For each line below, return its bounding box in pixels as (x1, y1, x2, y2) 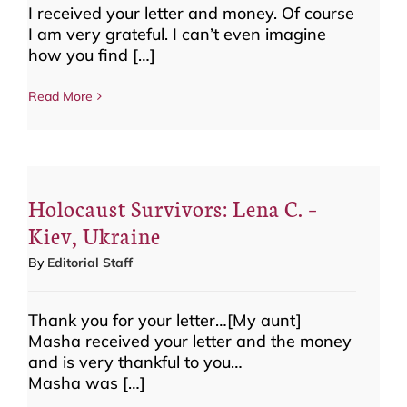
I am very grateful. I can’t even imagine (28, 24, 326, 45)
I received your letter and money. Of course (28, 3, 354, 24)
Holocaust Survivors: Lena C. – (28, 193, 318, 223)
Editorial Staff (47, 254, 133, 271)
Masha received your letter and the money (28, 331, 352, 352)
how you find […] (28, 45, 155, 65)
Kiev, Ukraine (28, 220, 161, 250)
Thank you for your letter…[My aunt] (28, 310, 302, 331)
